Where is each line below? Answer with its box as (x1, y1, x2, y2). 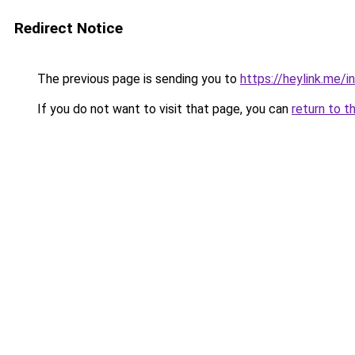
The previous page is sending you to (34, 71, 240, 86)
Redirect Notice (14, 19, 123, 37)
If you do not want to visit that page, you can (34, 101, 292, 116)
